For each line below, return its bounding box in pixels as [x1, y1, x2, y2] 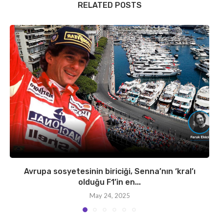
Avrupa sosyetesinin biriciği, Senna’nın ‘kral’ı [23, 167, 196, 176]
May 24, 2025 [89, 192, 130, 200]
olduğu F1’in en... [78, 177, 141, 187]
